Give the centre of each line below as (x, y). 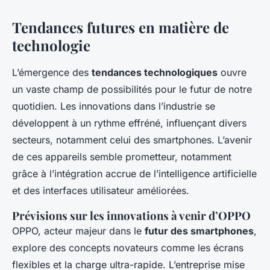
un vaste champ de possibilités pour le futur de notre (132, 89)
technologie (51, 45)
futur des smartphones (199, 231)
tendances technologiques (155, 72)
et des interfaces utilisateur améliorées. (101, 190)
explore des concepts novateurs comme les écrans (128, 247)
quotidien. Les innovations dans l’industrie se (114, 106)
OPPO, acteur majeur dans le (78, 231)
